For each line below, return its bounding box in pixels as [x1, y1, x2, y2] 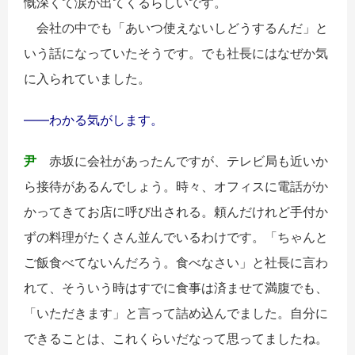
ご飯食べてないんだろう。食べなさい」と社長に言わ [24, 254, 328, 271]
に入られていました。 [24, 71, 151, 87]
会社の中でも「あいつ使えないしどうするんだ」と [24, 20, 328, 36]
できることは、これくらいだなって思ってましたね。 [24, 330, 328, 347]
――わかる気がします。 [24, 112, 163, 128]
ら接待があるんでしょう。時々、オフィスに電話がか [24, 178, 328, 195]
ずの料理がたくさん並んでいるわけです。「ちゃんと [24, 229, 328, 246]
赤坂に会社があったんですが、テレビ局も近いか [36, 153, 328, 170]
